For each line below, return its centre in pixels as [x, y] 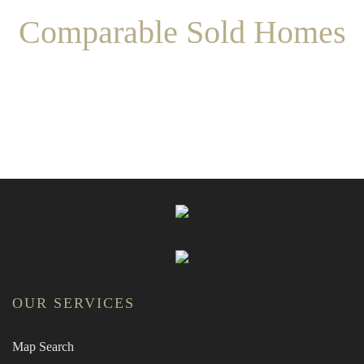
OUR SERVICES [74, 303]
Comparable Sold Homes [182, 32]
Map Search [43, 347]
